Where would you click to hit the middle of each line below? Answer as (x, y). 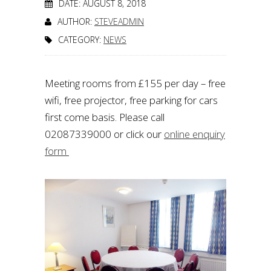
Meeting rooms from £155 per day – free (135, 83)
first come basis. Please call (105, 117)
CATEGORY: (81, 40)
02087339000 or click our (104, 134)
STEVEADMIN (119, 21)
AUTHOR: (76, 21)
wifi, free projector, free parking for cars (131, 100)
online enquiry (194, 134)
